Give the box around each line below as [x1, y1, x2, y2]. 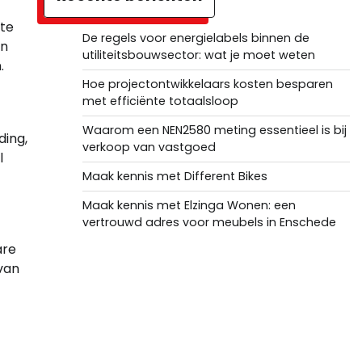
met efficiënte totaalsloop [82, 93, 238, 109]
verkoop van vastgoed [82, 139, 216, 155]
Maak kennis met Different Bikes [82, 168, 267, 184]
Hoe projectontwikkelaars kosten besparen [82, 76, 333, 92]
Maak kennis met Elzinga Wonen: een [82, 197, 296, 213]
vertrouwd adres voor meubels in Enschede [82, 214, 336, 230]
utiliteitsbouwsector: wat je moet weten [82, 47, 315, 63]
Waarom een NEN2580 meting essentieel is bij [82, 122, 347, 138]
